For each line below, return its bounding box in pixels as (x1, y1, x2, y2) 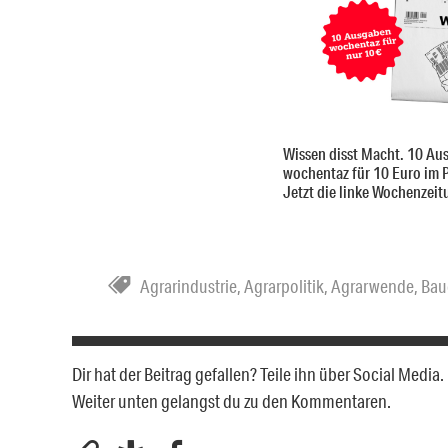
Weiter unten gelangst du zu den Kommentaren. (72, 390, 391, 413)
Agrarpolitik (244, 275, 324, 298)
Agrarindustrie (140, 275, 237, 298)
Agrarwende (331, 275, 414, 298)
